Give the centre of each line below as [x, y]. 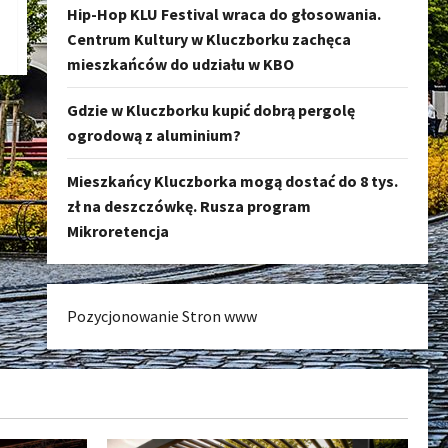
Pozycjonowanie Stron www [161, 316]
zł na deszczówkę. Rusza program [188, 206]
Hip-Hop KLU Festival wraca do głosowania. [223, 14]
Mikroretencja [117, 231]
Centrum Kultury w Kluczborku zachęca [208, 39]
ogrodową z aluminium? [153, 135]
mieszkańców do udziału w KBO [180, 64]
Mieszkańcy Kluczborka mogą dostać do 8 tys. [232, 181]
